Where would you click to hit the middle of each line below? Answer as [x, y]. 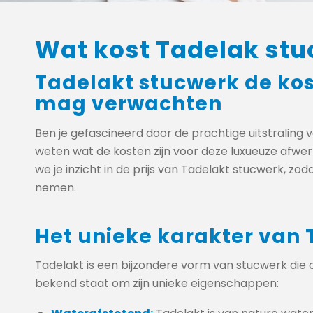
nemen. [56, 187]
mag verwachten [129, 104]
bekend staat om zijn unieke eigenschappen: [157, 284]
